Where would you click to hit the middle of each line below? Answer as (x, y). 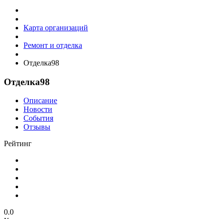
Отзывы (37, 127)
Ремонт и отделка (53, 45)
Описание (40, 101)
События (38, 118)
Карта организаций (56, 28)
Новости (38, 109)
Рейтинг (18, 144)
